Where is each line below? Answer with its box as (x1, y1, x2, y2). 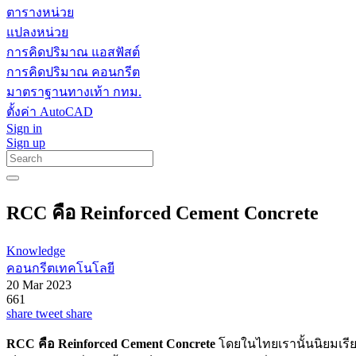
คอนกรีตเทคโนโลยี (6, 261, 114, 275)
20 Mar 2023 (6, 277, 72, 292)
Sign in (6, 122, 42, 135)
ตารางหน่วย (6, 6, 74, 19)
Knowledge (6, 243, 65, 257)
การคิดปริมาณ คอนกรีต (6, 65, 140, 79)
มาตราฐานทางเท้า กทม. (6, 85, 141, 99)
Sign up (6, 136, 45, 149)
